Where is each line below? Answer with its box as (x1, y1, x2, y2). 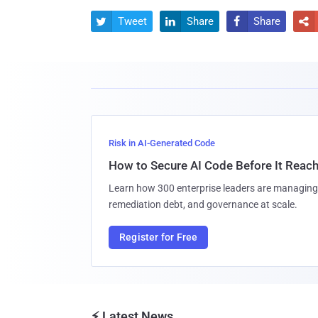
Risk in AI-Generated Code (109, 137, 215, 148)
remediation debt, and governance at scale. (109, 198, 297, 210)
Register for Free (119, 231, 198, 243)
